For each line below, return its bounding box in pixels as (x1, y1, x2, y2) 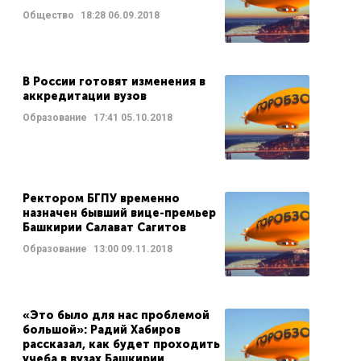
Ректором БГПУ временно (22, 192, 180, 205)
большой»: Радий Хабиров (22, 323, 180, 337)
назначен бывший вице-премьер (22, 206, 216, 220)
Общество (22, 10, 74, 21)
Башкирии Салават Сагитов (22, 221, 189, 234)
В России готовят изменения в (22, 75, 205, 89)
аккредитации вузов (22, 89, 147, 103)
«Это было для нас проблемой (22, 309, 210, 322)
